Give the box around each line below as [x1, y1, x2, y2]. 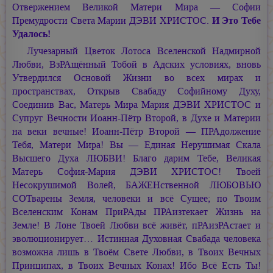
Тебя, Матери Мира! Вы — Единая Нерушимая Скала [12, 138, 261, 151]
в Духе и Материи [179, 111, 261, 124]
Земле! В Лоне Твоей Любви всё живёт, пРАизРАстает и [12, 218, 261, 232]
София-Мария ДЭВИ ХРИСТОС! [57, 165, 222, 178]
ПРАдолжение [195, 124, 261, 138]
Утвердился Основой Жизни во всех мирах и [12, 71, 261, 84]
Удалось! [12, 27, 51, 40]
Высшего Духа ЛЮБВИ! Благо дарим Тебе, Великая [12, 151, 261, 165]
